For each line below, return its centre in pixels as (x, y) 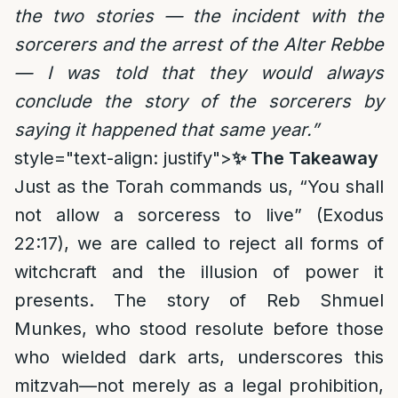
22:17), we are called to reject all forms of (199, 243)
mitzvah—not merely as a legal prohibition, (199, 386)
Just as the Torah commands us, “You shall (199, 187)
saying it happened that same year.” (167, 130)
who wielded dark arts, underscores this (199, 357)
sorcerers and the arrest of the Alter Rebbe (199, 44)
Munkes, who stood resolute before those (199, 329)
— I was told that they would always (199, 73)
